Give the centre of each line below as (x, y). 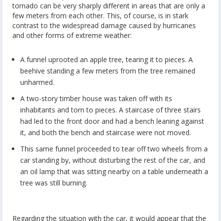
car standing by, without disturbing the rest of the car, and (113, 160)
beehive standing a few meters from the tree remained (108, 71)
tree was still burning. (54, 183)
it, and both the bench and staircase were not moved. (106, 132)
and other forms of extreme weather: (72, 35)
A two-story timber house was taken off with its (96, 98)
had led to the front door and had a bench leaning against (112, 121)
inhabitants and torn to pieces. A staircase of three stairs (110, 110)
